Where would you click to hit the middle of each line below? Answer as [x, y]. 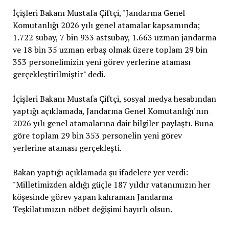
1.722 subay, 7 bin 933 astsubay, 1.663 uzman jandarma [114, 37]
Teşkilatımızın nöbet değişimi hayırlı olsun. [92, 209]
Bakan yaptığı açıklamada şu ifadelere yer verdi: [100, 172]
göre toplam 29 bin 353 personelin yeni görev [97, 135]
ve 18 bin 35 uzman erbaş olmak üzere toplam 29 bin [110, 49]
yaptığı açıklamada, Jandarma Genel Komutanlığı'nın [110, 111]
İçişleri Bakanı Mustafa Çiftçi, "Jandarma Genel [99, 13]
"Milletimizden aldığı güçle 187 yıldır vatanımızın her [111, 184]
